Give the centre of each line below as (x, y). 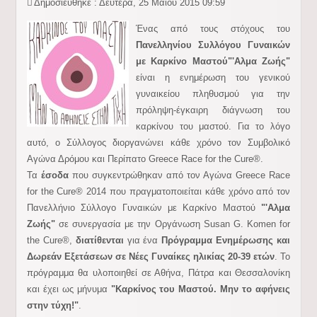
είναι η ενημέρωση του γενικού (213, 77)
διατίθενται (99, 240)
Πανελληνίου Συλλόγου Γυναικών (213, 45)
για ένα (143, 240)
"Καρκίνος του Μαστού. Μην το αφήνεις (201, 289)
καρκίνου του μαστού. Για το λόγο (213, 126)
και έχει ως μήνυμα (69, 289)
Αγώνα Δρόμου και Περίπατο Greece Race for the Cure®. (145, 159)
